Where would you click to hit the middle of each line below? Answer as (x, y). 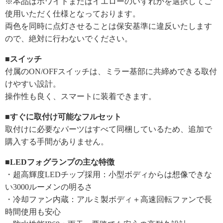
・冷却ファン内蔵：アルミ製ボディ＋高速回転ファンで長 (109, 200)
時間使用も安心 (33, 212)
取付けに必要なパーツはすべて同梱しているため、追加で (109, 129)
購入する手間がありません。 (57, 142)
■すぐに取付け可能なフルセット (63, 117)
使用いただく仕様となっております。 (73, 14)
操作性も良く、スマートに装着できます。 (81, 97)
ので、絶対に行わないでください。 (69, 39)
